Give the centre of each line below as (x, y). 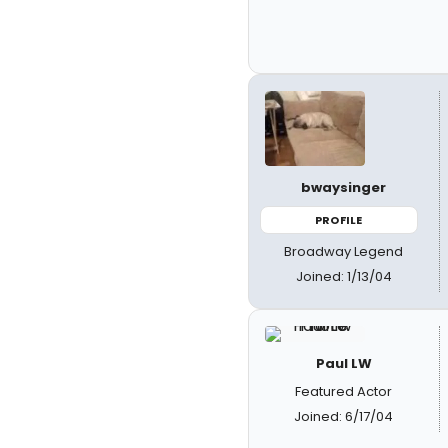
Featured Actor (344, 391)
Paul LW (343, 363)
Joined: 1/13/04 (343, 276)
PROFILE (339, 219)
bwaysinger (344, 187)
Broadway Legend (344, 251)
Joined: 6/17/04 (344, 416)
